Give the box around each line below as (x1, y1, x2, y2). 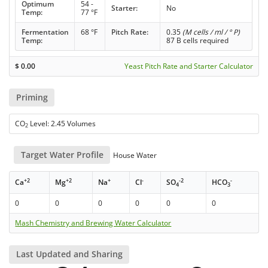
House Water (111, 150, 157, 161)
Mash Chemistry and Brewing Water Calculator (15, 218, 172, 229)
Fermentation (21, 26, 69, 37)
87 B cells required (166, 35, 229, 45)
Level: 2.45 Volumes (28, 118, 96, 129)
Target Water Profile (20, 149, 103, 161)
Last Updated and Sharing (16, 248, 123, 260)
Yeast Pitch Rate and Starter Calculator (124, 60, 253, 71)
